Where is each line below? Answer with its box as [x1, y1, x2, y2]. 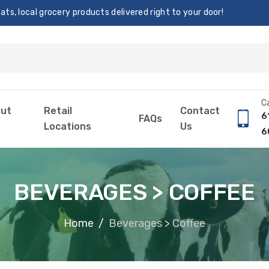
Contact [180, 105, 220, 116]
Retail [43, 105, 72, 116]
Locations [43, 121, 91, 132]
